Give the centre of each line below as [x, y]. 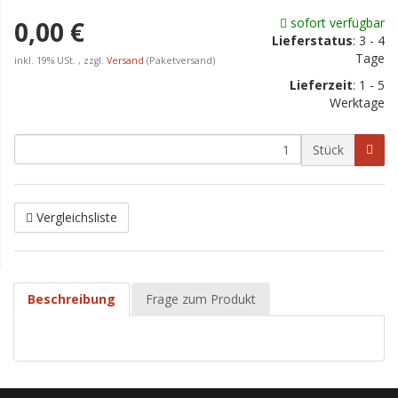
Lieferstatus [312, 40]
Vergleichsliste [77, 217]
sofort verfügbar [336, 23]
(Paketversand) [181, 60]
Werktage [357, 103]
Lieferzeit [321, 85]
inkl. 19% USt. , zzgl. [60, 60]
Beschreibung [72, 299]
